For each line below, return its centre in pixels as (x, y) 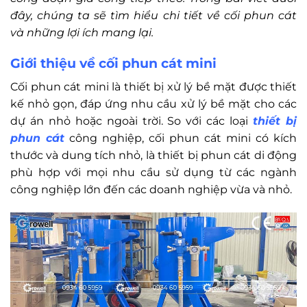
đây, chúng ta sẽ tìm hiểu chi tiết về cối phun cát (153, 15)
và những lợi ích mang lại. (82, 32)
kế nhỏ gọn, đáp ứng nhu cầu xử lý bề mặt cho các (153, 103)
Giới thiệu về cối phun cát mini (113, 63)
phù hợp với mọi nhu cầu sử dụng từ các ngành (153, 172)
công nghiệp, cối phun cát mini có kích (181, 138)
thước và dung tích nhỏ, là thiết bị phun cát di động (153, 155)
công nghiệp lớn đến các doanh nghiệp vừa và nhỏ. (151, 189)
